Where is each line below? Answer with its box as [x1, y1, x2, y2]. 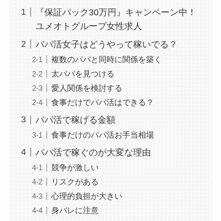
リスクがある [51, 177, 99, 186]
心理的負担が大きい [51, 191, 122, 200]
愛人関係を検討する [51, 83, 122, 92]
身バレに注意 [51, 206, 99, 215]
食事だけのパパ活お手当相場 [51, 130, 154, 139]
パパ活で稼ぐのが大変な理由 [35, 147, 151, 157]
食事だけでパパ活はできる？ [51, 97, 154, 107]
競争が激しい [51, 162, 99, 172]
